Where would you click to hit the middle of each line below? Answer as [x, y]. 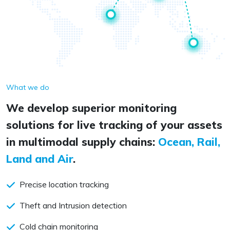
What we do [28, 88]
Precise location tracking [64, 184]
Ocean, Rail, [189, 142]
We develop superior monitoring [91, 108]
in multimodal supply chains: [82, 142]
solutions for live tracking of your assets [114, 125]
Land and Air [40, 159]
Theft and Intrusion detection [73, 205]
